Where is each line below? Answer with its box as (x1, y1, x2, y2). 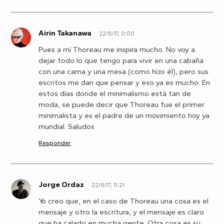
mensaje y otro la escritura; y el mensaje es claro (38, 207, 204, 217)
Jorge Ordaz (38, 180, 84, 189)
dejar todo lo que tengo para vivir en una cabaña (38, 56, 204, 65)
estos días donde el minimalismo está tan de (38, 89, 191, 98)
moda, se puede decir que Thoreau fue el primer (38, 100, 205, 109)
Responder (38, 139, 71, 147)
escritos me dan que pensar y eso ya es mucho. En (38, 78, 210, 87)
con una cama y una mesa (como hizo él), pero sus (38, 67, 209, 76)
